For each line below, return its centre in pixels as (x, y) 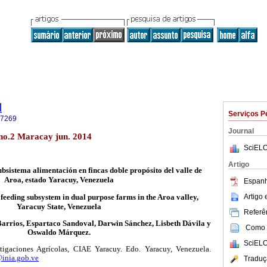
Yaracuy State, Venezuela (59, 207)
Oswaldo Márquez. (59, 233)
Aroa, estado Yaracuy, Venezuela (59, 180)
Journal (241, 131)
